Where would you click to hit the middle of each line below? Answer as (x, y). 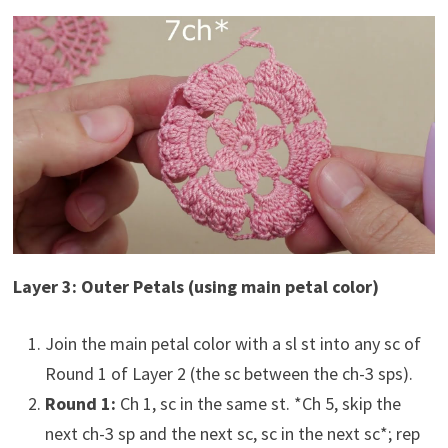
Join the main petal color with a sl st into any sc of (232, 343)
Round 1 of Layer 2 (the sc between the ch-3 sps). (228, 373)
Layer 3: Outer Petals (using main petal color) (195, 286)
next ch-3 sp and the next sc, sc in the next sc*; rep (232, 433)
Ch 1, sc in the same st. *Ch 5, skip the (258, 403)
